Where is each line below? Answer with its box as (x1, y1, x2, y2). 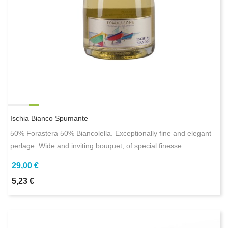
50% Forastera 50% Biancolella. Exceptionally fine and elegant (10, 129, 211, 137)
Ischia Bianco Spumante (10, 113, 88, 122)
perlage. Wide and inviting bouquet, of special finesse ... (10, 141, 190, 150)
